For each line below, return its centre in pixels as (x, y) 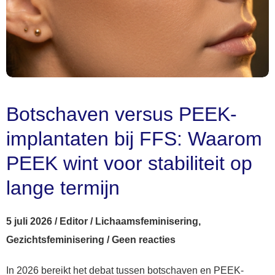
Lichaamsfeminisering (147, 222)
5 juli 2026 (29, 222)
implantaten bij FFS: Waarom (134, 139)
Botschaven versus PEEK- (122, 114)
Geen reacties (144, 240)
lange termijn (63, 188)
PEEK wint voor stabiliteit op (129, 164)
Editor (74, 222)
